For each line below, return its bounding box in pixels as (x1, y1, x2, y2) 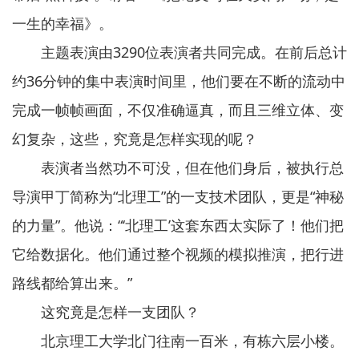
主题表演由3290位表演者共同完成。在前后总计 (12, 42, 347, 62)
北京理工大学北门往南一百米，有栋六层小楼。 (12, 331, 344, 350)
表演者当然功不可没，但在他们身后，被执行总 (12, 158, 344, 177)
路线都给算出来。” (12, 273, 132, 292)
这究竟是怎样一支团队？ (12, 302, 200, 321)
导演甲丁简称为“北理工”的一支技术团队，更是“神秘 (12, 187, 344, 206)
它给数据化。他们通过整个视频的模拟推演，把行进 (12, 244, 344, 264)
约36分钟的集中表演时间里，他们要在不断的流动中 (12, 71, 345, 91)
